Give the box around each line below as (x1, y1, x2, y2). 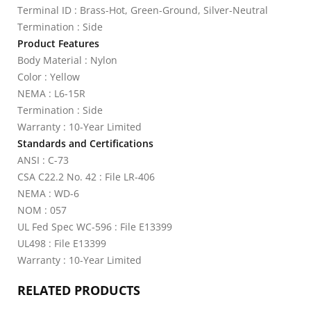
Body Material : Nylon (17, 53, 117, 67)
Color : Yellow (17, 70, 80, 83)
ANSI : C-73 (17, 153, 69, 167)
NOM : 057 (17, 203, 67, 217)
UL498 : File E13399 (17, 237, 106, 250)
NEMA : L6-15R (17, 87, 85, 100)
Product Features (17, 37, 99, 50)
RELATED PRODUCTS (17, 282, 140, 299)
